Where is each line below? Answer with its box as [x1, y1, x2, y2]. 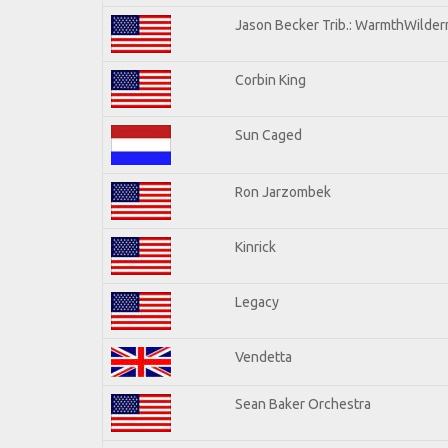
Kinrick [235, 238, 276, 255]
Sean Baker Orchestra [235, 395, 371, 412]
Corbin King [235, 71, 306, 88]
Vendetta [235, 348, 292, 365]
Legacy [235, 293, 279, 310]
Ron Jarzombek [235, 183, 331, 200]
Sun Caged [235, 126, 302, 143]
